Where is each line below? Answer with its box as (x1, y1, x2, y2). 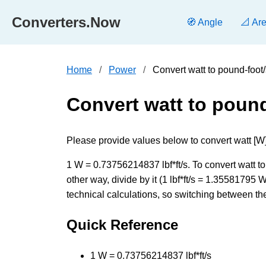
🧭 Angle (186, 17, 223, 27)
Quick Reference (66, 216, 178, 233)
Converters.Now (12, 14, 121, 30)
